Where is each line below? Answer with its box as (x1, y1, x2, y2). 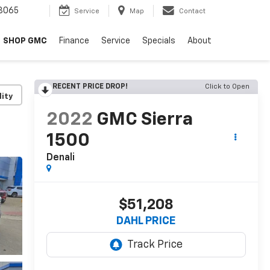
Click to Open (205, 83, 250, 90)
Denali (46, 153, 75, 163)
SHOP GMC (3, 37, 47, 46)
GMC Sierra (96, 111, 193, 130)
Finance (59, 37, 89, 46)
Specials (142, 37, 175, 46)
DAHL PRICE (116, 216, 176, 227)
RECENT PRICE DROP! (52, 83, 128, 90)
